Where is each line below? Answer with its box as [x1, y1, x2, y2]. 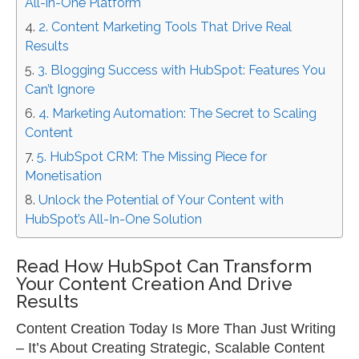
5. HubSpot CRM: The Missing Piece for [37, 148, 267, 164]
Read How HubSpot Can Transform [16, 256, 312, 277]
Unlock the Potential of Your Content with [38, 192, 284, 208]
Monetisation [25, 167, 102, 184]
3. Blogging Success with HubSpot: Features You [38, 62, 325, 78]
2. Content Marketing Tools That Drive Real [38, 18, 292, 34]
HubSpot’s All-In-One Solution [25, 211, 202, 227]
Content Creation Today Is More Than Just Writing [16, 321, 336, 337]
